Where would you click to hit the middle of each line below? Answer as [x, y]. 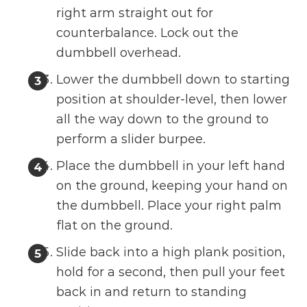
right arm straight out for [135, 13]
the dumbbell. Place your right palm [169, 205]
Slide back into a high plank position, [171, 252]
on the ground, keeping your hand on [172, 185]
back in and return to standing [152, 292]
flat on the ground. [115, 225]
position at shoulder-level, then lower [172, 99]
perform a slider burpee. [131, 139]
